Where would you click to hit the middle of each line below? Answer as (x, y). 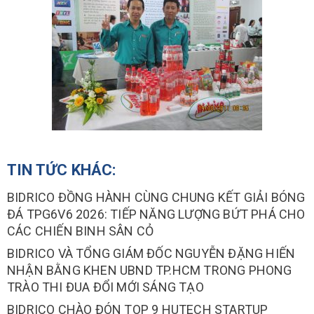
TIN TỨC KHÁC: (62, 170)
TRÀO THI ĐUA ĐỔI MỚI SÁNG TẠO (105, 287)
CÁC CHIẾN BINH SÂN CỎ (81, 231)
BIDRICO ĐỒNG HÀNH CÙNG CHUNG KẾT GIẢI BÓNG (156, 197)
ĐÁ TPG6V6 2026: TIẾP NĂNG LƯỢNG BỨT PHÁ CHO (156, 214)
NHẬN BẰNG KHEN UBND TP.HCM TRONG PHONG (150, 270)
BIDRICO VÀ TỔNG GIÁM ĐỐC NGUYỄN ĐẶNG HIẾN (151, 253)
